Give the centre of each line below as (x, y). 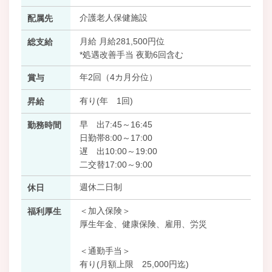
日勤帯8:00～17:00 (116, 138)
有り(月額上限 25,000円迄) (134, 264)
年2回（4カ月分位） (118, 77)
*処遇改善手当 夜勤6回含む (131, 54)
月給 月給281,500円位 (122, 41)
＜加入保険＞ (105, 210)
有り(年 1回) (106, 100)
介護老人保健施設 (113, 17)
